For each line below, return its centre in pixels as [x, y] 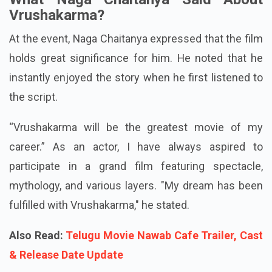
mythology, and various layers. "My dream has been [136, 224]
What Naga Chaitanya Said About [136, 38]
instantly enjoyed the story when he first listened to [136, 116]
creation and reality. [56, 8]
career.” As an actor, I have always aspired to [136, 185]
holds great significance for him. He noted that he [136, 97]
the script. [33, 135]
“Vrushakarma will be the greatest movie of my [136, 166]
